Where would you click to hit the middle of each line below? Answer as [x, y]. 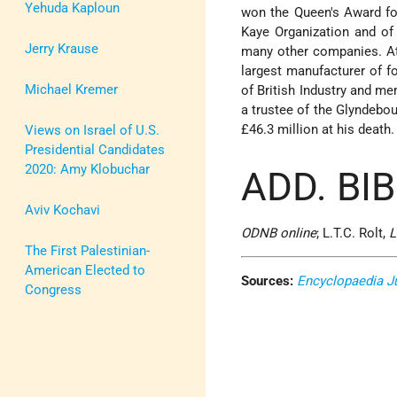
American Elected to [85, 270]
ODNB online [279, 234]
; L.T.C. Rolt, [353, 234]
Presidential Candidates [95, 149]
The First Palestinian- [87, 250]
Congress [53, 289]
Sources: [268, 281]
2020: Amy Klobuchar [87, 169]
